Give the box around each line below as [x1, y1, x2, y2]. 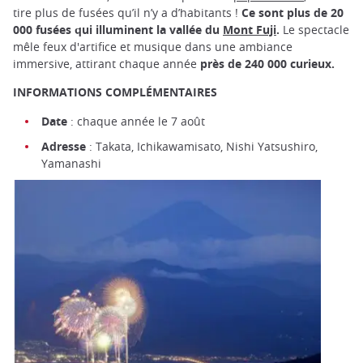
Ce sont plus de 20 [238, 5, 344, 21]
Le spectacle [283, 22, 349, 38]
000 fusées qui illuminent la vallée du [13, 22, 223, 38]
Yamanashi [41, 155, 101, 171]
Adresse [41, 138, 86, 154]
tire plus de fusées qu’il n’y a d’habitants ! [13, 5, 238, 21]
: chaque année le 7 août [70, 113, 205, 129]
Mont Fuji [223, 22, 276, 38]
